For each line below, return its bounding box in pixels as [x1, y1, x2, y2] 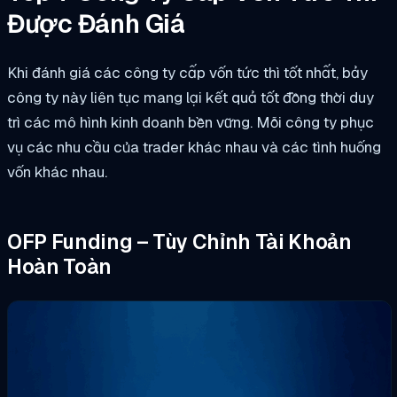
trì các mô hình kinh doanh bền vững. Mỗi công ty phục [7, 113, 374, 133]
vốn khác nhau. [7, 162, 107, 183]
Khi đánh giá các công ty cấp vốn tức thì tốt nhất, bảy [7, 63, 368, 83]
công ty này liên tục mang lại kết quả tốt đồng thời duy [7, 88, 374, 108]
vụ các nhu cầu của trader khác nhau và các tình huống [7, 137, 381, 158]
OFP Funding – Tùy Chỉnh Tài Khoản [7, 228, 352, 255]
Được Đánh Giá [7, 6, 185, 41]
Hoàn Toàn [7, 253, 112, 280]
